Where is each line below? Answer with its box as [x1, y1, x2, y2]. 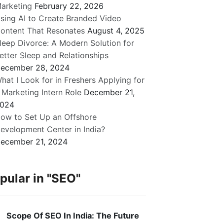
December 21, [84, 87, 135, 98]
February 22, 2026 [35, 1, 104, 11]
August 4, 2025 [87, 26, 145, 36]
